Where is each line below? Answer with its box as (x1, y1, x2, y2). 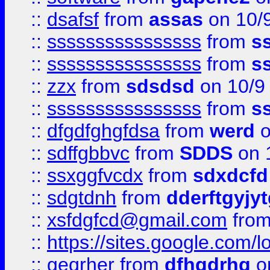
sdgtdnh (47, 187, 116, 209)
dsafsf (47, 8, 99, 30)
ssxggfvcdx (47, 165, 143, 186)
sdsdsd (126, 75, 195, 97)
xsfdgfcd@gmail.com (47, 209, 227, 231)
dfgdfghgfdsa (47, 120, 160, 142)
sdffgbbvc (47, 142, 130, 164)
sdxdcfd (193, 165, 268, 186)
